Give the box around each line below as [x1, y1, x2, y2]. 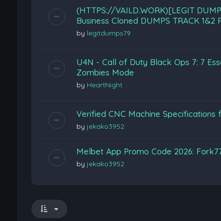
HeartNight [86, 80, 122, 89]
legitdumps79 [86, 28, 131, 37]
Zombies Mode [76, 67, 134, 77]
